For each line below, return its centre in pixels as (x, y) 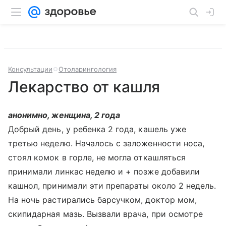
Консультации (30, 69)
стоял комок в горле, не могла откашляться (97, 157)
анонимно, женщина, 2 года (64, 115)
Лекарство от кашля (84, 87)
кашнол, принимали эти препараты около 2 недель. (112, 186)
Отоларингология (88, 69)
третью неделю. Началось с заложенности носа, (106, 143)
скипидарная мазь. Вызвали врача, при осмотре (106, 214)
